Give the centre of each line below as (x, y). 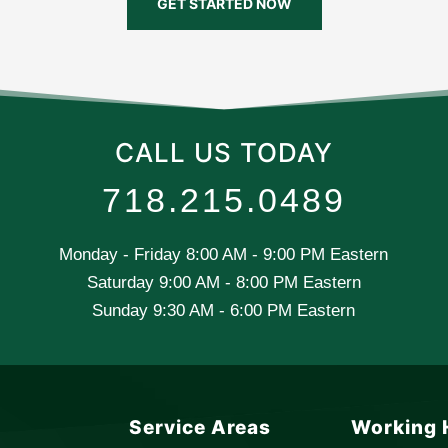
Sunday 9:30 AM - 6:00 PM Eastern (224, 311)
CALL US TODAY (223, 153)
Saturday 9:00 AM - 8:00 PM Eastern (223, 283)
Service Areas (200, 428)
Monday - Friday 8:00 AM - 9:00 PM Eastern (224, 255)
